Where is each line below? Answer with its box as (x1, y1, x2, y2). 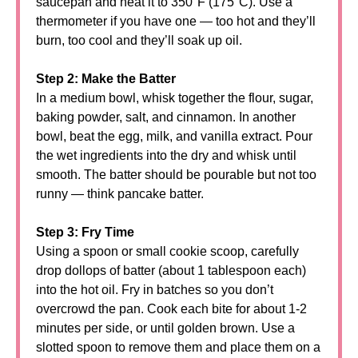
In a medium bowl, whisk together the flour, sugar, (36, 91, 313, 105)
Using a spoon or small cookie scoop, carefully (36, 245, 299, 258)
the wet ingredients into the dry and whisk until (36, 149, 296, 162)
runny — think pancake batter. (36, 187, 204, 201)
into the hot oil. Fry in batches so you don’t (36, 283, 273, 296)
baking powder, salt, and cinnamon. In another (36, 110, 296, 124)
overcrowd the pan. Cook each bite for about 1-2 (36, 302, 307, 316)
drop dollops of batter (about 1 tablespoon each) (36, 264, 306, 277)
